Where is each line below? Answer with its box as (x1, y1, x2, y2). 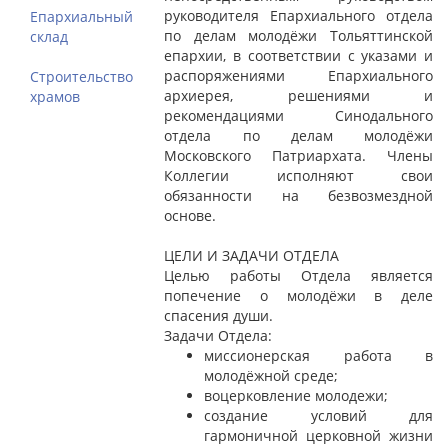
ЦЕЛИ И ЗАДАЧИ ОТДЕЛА (164, 246, 340, 266)
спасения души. (164, 306, 274, 326)
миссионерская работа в (204, 346, 433, 366)
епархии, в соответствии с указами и (164, 46, 433, 66)
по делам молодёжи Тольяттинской (164, 26, 433, 46)
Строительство (30, 67, 133, 87)
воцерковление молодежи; (204, 386, 389, 406)
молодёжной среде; (204, 366, 339, 386)
